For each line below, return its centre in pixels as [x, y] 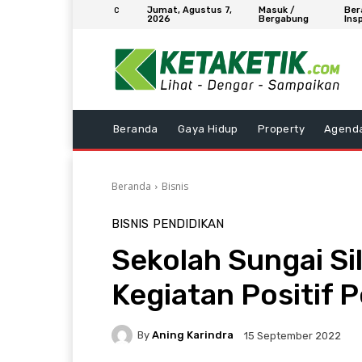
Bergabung [283, 19]
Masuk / [276, 10]
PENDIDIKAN [188, 223]
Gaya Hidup [208, 128]
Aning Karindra [193, 335]
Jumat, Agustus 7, [189, 10]
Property [281, 128]
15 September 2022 [293, 336]
